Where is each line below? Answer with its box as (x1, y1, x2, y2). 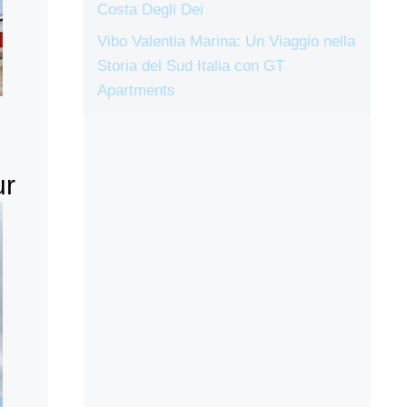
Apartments (97, 82, 175, 100)
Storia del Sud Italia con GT (97, 57, 284, 75)
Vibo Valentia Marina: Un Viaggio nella (97, 33, 355, 51)
